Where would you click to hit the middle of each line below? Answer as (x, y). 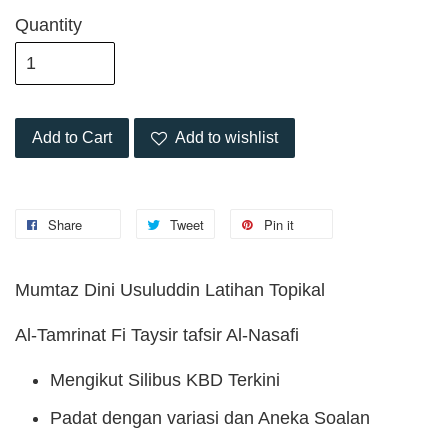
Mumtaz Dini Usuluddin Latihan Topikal (170, 290)
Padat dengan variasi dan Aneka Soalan (212, 417)
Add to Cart (72, 138)
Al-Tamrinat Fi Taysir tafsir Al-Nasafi (159, 335)
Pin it (279, 225)
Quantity (48, 25)
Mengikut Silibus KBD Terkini (165, 380)
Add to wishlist (226, 138)
